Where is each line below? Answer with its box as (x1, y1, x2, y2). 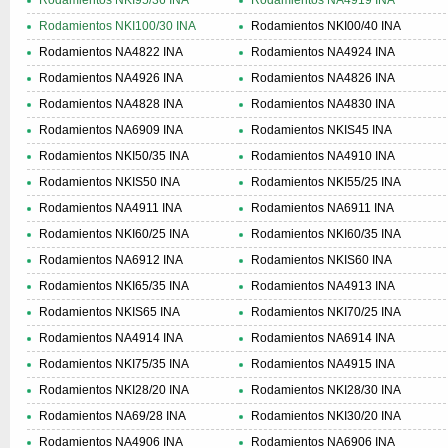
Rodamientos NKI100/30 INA (39, 19, 196, 33)
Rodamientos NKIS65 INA (39, 305, 180, 319)
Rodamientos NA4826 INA (251, 71, 395, 85)
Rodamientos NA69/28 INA (39, 409, 186, 423)
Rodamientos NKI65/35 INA (39, 279, 189, 293)
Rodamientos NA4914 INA (39, 331, 183, 345)
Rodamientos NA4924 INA (251, 45, 395, 59)
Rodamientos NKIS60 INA (251, 253, 392, 267)
